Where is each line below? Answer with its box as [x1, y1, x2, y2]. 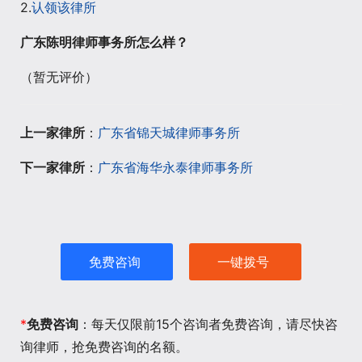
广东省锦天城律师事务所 [98, 124, 240, 141]
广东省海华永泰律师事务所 [98, 158, 253, 175]
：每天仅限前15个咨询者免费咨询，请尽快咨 [78, 315, 338, 332]
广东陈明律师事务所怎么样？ [20, 33, 188, 50]
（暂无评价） [20, 68, 98, 85]
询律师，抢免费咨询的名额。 [20, 338, 188, 355]
